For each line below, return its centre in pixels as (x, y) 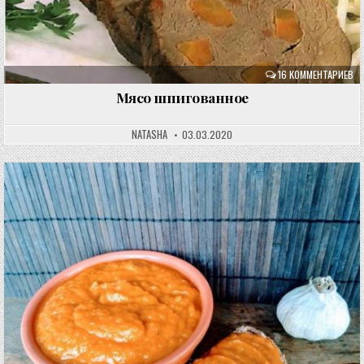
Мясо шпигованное (182, 97)
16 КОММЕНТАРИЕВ (315, 75)
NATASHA (149, 135)
